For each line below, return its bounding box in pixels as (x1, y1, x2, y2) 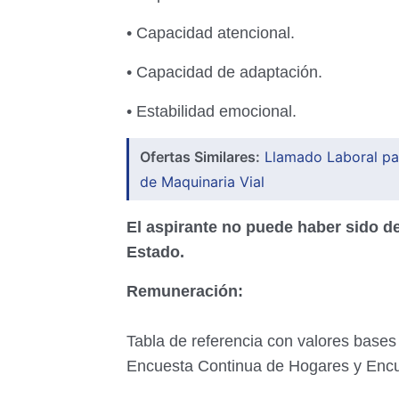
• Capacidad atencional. (126, 24, 299, 42)
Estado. (126, 243, 189, 261)
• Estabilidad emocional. (126, 102, 297, 120)
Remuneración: (126, 282, 243, 300)
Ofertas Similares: (140, 148, 260, 166)
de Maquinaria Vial (140, 173, 265, 191)
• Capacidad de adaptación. (126, 63, 327, 81)
